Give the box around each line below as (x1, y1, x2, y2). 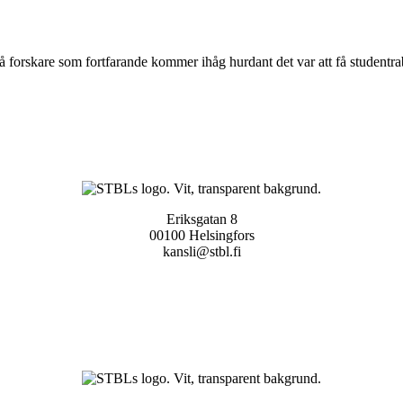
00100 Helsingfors (148, 227, 255, 243)
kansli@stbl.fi (162, 243, 241, 259)
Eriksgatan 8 (166, 210, 237, 227)
